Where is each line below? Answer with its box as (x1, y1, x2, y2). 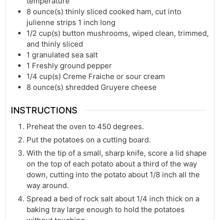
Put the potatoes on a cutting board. (27, 135, 151, 144)
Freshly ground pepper (32, 61, 112, 71)
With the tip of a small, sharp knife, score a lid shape (27, 148, 207, 158)
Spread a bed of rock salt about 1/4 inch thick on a (27, 193, 200, 203)
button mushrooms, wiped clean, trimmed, (62, 28, 209, 38)
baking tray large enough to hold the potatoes (27, 204, 185, 214)
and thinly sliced (27, 39, 83, 49)
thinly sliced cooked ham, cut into (65, 7, 182, 17)
